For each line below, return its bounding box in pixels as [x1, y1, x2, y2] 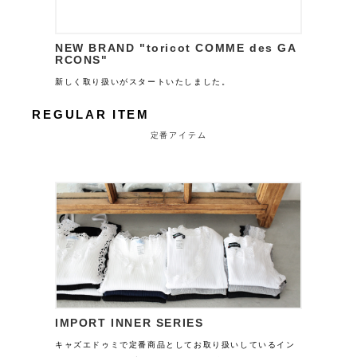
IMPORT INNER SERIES [55, 316, 204, 330]
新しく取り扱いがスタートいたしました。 [55, 77, 231, 87]
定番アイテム [150, 131, 207, 140]
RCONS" [55, 53, 108, 67]
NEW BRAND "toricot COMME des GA [55, 41, 297, 55]
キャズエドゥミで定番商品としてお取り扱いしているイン [55, 340, 296, 350]
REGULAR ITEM [32, 108, 150, 122]
